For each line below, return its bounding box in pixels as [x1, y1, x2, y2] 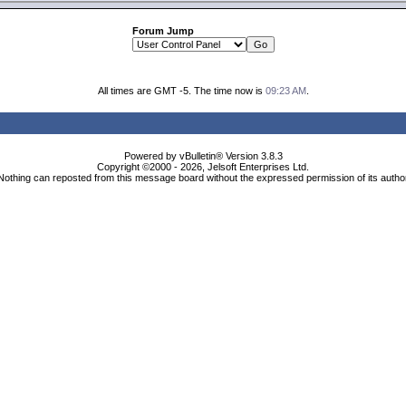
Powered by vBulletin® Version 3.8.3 [123, 150, 283, 161]
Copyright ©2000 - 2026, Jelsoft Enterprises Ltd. [97, 161, 309, 172]
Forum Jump [131, 25, 194, 36]
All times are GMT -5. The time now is [97, 85, 266, 96]
